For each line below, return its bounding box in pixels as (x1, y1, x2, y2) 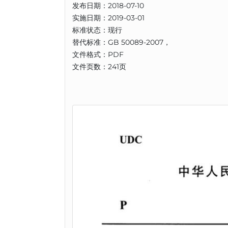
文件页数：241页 (72, 62, 126, 71)
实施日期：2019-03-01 (72, 13, 145, 22)
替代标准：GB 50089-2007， (72, 38, 170, 47)
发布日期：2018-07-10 (72, 1, 144, 10)
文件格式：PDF (72, 50, 124, 59)
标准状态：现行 (72, 25, 122, 35)
